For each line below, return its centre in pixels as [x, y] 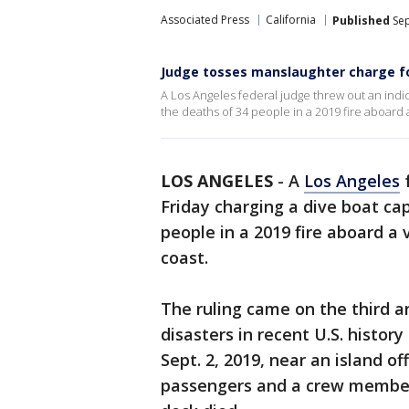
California [291, 20]
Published [361, 20]
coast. [184, 257]
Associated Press [205, 20]
